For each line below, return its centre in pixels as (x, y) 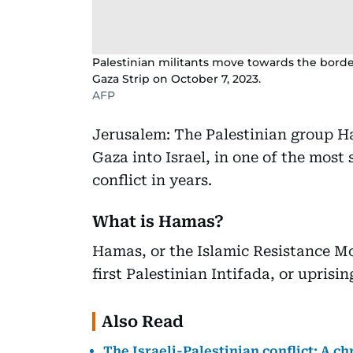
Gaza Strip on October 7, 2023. (176, 78)
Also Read (143, 321)
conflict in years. (152, 180)
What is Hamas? (158, 221)
